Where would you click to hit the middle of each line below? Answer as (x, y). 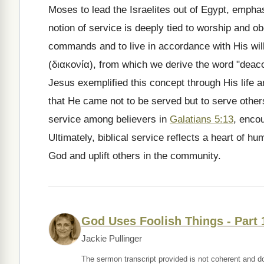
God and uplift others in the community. (135, 156)
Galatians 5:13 (202, 119)
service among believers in (109, 119)
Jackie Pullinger (112, 239)
